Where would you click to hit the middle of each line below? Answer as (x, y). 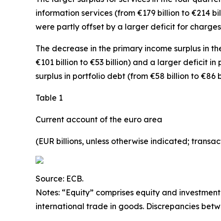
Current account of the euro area (99, 119)
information (58, 13)
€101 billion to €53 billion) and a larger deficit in (127, 62)
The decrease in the (74, 48)
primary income (143, 48)
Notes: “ (51, 192)
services (97, 13)
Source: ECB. (59, 178)
